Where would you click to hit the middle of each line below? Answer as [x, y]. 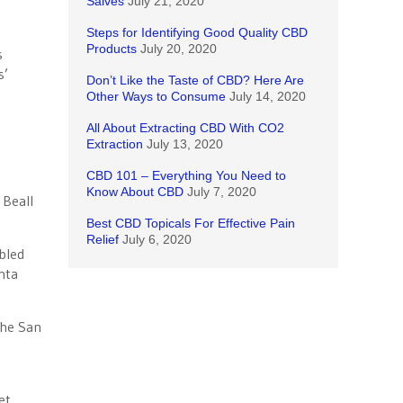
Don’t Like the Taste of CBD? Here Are [195, 80]
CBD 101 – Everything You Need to [186, 175]
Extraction [115, 144]
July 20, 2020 [179, 49]
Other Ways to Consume [156, 96]
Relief [103, 239]
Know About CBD [135, 192]
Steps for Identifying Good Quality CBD [197, 32]
